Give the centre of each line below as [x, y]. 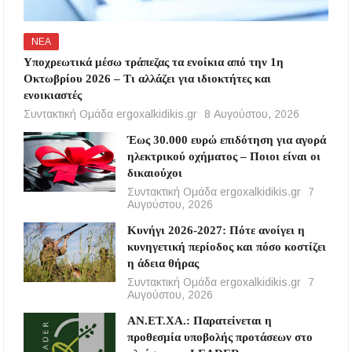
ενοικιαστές [53, 95]
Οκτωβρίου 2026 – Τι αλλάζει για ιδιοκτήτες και [148, 79]
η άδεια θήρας [163, 264]
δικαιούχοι [154, 173]
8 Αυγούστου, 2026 [252, 114]
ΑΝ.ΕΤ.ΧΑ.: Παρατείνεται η [199, 321]
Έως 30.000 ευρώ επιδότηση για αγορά [226, 140]
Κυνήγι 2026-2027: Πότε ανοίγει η [216, 231]
